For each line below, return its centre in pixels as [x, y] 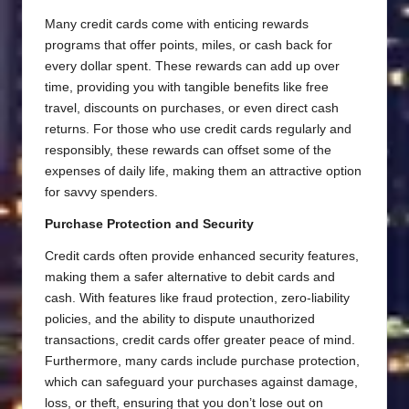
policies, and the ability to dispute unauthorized [180, 320]
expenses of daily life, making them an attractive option [203, 172]
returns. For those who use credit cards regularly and [198, 130]
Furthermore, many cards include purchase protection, [202, 362]
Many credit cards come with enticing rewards [177, 25]
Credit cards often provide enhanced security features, [202, 257]
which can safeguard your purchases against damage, [201, 383]
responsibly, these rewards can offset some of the [188, 151]
